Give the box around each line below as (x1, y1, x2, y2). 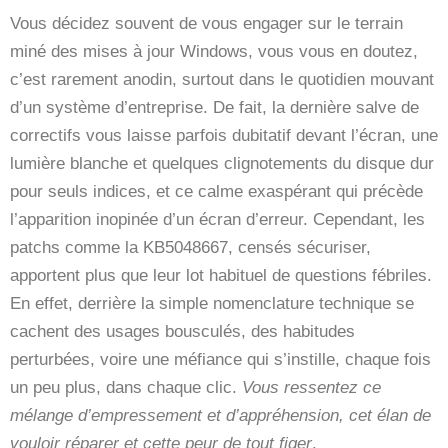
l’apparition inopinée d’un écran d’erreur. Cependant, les (10, 209, 425, 229)
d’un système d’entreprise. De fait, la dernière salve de (10, 97, 419, 117)
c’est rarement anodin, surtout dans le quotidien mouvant (10, 69, 434, 89)
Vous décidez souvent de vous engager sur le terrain (10, 13, 403, 33)
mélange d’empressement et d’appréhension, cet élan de (10, 405, 431, 425)
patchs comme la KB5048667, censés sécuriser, (10, 237, 371, 257)
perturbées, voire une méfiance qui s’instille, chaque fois (10, 349, 431, 369)
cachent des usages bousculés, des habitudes (10, 321, 355, 341)
